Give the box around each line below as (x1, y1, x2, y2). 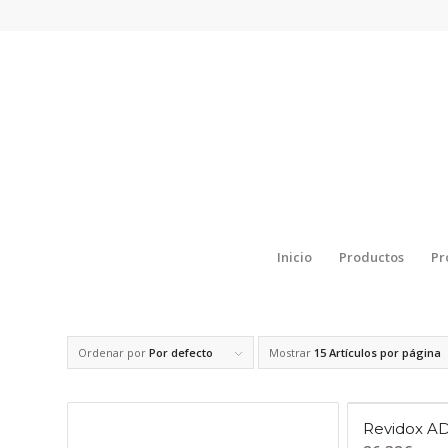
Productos (338, 248, 404, 266)
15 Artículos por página (314, 345, 441, 360)
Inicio (276, 248, 312, 266)
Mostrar (269, 345, 314, 360)
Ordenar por (78, 345, 149, 360)
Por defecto (149, 345, 213, 360)
